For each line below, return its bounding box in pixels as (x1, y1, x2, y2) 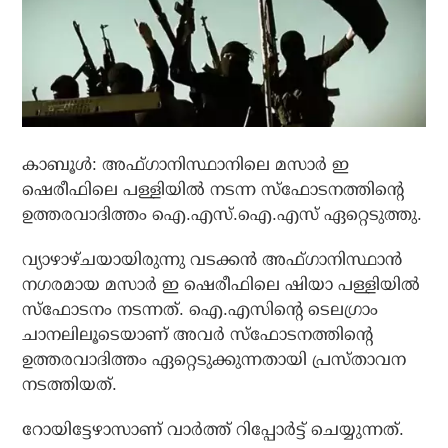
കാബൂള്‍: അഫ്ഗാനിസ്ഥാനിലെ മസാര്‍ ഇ (22, 155, 350, 175)
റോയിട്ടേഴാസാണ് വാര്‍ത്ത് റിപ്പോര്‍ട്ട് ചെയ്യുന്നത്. (22, 420, 405, 440)
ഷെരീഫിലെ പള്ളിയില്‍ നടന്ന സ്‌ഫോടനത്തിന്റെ (22, 180, 405, 200)
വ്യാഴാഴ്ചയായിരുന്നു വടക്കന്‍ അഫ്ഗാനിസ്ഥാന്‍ (22, 250, 403, 270)
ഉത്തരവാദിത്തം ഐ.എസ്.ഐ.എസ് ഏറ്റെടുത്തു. (22, 205, 423, 225)
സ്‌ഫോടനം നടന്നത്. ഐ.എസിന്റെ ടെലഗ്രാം (22, 300, 379, 320)
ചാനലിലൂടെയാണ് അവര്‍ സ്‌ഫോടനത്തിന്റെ (22, 325, 374, 345)
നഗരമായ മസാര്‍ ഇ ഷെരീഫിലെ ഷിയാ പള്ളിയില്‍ (22, 275, 421, 295)
